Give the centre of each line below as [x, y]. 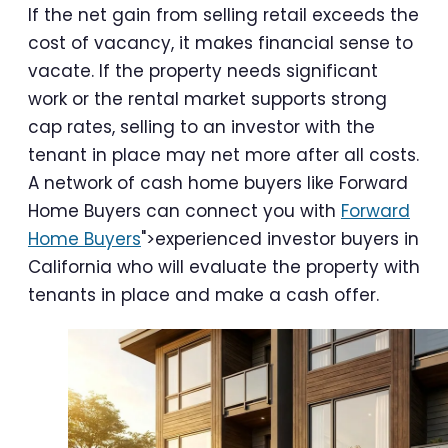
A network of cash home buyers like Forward [218, 182]
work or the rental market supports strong [207, 98]
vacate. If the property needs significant [203, 70]
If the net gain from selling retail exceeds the [223, 14]
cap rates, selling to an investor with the [201, 126]
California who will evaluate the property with [224, 266]
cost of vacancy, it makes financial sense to [220, 42]
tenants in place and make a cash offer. [203, 294]
